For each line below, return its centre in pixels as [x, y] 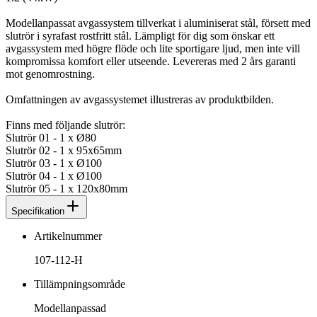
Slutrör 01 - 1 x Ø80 [51, 137]
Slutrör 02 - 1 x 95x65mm [64, 150]
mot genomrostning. [50, 74]
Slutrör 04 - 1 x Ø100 [54, 175]
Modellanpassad [70, 308]
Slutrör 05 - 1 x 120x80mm [67, 188]
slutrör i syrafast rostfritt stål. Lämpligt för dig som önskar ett [140, 35]
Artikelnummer [68, 236]
